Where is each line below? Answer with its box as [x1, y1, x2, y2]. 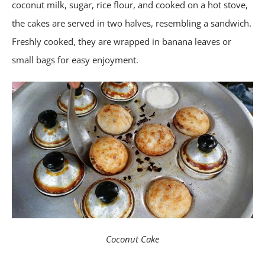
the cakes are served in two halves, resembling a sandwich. [12, 17, 251, 30]
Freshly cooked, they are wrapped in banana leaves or [12, 35, 231, 48]
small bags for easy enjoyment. [12, 54, 138, 66]
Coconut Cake [106, 232, 159, 245]
